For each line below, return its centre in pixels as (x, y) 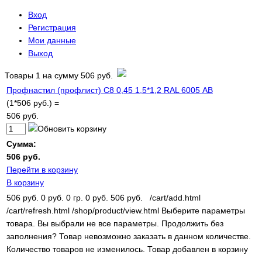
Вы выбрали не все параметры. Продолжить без (130, 223)
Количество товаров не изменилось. (76, 249)
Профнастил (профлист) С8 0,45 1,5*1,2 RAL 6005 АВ (110, 90)
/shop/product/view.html (116, 211)
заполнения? (32, 236)
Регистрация (52, 27)
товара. (21, 223)
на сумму (62, 75)
